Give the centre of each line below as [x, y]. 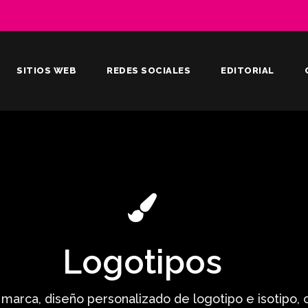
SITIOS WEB [46, 70]
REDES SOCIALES [148, 70]
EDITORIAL [247, 70]
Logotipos [142, 262]
